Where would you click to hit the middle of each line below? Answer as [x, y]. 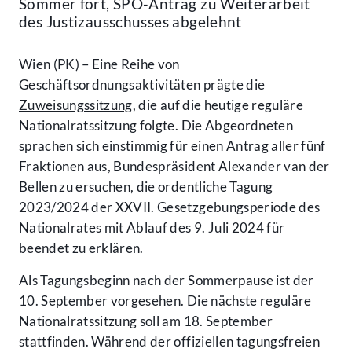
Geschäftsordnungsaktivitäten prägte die [142, 85]
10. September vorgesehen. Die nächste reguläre [165, 301]
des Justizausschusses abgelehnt [130, 22]
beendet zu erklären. [81, 248]
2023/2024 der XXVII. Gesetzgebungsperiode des [170, 207]
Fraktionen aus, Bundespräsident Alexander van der [174, 167]
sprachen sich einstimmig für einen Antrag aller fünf [172, 146]
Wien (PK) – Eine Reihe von [99, 64]
